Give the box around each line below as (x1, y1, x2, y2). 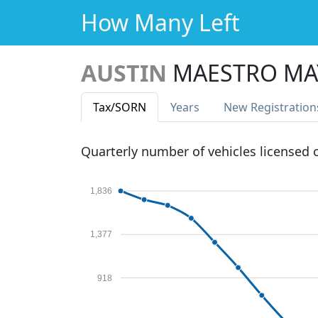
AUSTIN (81, 57, 167, 88)
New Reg (224, 99, 271, 115)
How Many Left (81, 7, 240, 38)
